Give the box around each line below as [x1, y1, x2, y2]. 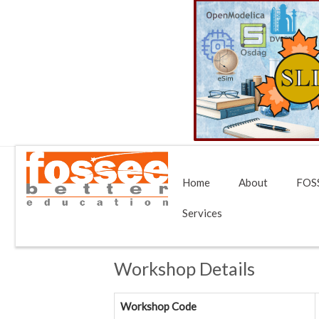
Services [182, 206, 222, 219]
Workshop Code [120, 300, 197, 313]
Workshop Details [114, 258, 255, 280]
